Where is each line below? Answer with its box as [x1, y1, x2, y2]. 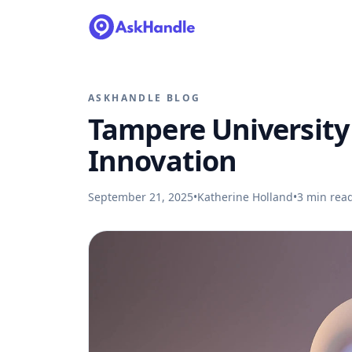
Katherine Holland [197, 189, 293, 204]
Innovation [88, 141, 237, 180]
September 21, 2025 [88, 189, 193, 204]
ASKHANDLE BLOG [88, 91, 201, 104]
